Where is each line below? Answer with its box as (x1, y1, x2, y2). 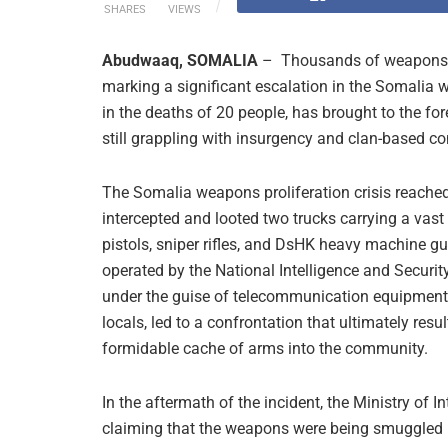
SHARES (103, 2, 146, 16)
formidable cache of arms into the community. (102, 338, 428, 358)
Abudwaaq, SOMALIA (102, 50, 258, 70)
